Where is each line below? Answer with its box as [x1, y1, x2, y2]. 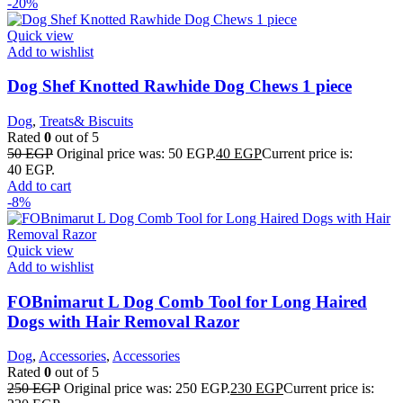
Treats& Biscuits [40, 113, 133, 129]
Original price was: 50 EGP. [57, 146, 216, 161]
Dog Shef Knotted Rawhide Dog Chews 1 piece [7, 76, 352, 96]
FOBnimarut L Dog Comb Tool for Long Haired [7, 291, 367, 311]
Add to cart [7, 178, 71, 193]
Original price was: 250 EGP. [64, 381, 230, 397]
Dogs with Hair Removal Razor [7, 311, 239, 331]
